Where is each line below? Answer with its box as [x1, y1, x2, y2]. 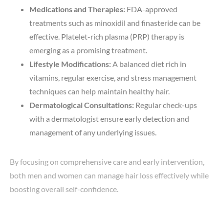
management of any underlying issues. [29, 127, 156, 137]
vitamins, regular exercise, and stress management [29, 72, 197, 82]
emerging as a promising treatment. [29, 45, 147, 55]
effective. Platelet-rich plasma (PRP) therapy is [29, 31, 184, 41]
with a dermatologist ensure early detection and [29, 113, 189, 123]
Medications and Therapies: [29, 4, 125, 14]
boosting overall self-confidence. [10, 184, 118, 194]
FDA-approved [125, 4, 177, 14]
